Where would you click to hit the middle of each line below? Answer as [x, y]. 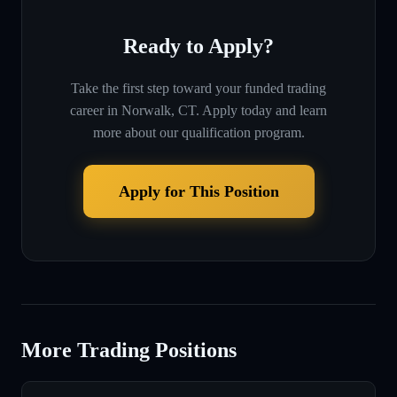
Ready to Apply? [198, 46]
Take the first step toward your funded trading [198, 88]
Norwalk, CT [159, 110]
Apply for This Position [198, 191]
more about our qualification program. [198, 132]
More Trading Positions [129, 350]
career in [94, 110]
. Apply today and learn [261, 110]
